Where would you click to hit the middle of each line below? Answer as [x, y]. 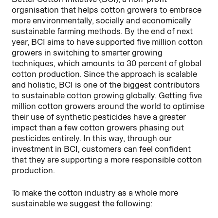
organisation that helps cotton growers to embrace [107, 9]
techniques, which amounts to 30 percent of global [107, 63]
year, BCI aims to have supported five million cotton [107, 42]
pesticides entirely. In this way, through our [92, 138]
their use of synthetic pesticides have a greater [99, 117]
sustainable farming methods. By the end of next [102, 31]
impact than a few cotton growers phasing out [98, 127]
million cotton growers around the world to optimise [108, 106]
